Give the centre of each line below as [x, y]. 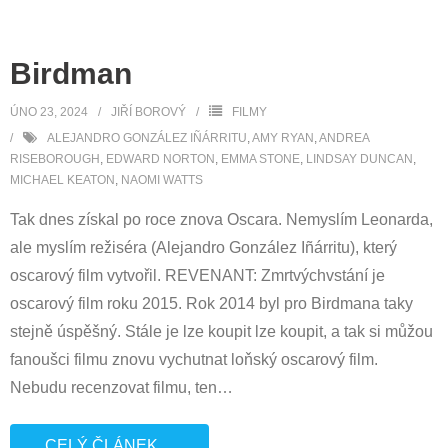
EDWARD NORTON [160, 159]
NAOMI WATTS [162, 180]
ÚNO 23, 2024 [49, 112]
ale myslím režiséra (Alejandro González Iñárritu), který [203, 247]
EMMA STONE [260, 159]
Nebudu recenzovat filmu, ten [113, 387]
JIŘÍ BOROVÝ [148, 112]
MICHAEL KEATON [62, 180]
